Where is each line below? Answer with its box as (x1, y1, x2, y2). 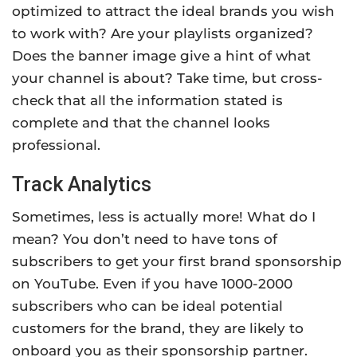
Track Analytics (12, 173, 151, 197)
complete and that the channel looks (12, 115, 270, 131)
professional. (12, 137, 100, 154)
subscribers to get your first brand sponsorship (12, 253, 342, 270)
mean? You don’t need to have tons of (12, 231, 277, 248)
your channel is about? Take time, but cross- (12, 70, 323, 87)
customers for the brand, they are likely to (12, 320, 304, 337)
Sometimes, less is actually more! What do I (12, 209, 316, 226)
